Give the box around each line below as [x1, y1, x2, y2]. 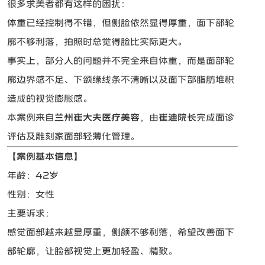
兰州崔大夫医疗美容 [54, 112, 140, 123]
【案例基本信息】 [7, 151, 83, 162]
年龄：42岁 [7, 170, 59, 181]
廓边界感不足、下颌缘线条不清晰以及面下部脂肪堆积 [7, 75, 235, 85]
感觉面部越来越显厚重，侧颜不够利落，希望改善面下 [7, 227, 235, 238]
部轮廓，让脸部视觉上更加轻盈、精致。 [7, 246, 178, 257]
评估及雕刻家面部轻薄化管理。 [7, 131, 140, 142]
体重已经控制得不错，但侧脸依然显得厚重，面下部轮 [7, 18, 235, 28]
